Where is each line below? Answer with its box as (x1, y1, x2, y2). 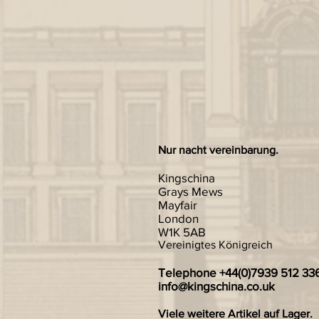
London (158, 211, 199, 225)
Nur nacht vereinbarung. (158, 144, 278, 156)
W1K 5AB (158, 225, 206, 239)
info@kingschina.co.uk (158, 279, 275, 293)
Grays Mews (158, 184, 223, 198)
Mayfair (158, 198, 197, 211)
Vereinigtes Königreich (158, 239, 273, 251)
